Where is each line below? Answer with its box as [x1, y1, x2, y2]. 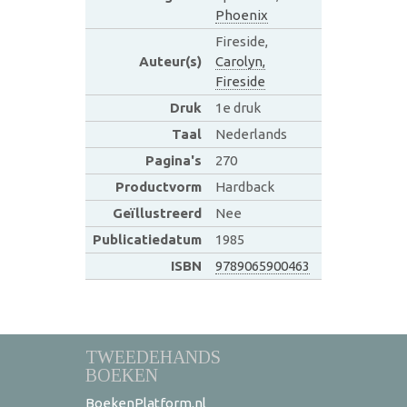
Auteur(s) [138, 53, 202, 69]
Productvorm [114, 178, 202, 194]
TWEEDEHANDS [85, 346, 221, 367]
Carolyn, [214, 53, 265, 69]
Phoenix [214, 6, 268, 23]
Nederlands [214, 125, 287, 142]
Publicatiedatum [92, 231, 202, 247]
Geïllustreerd [112, 204, 202, 221]
